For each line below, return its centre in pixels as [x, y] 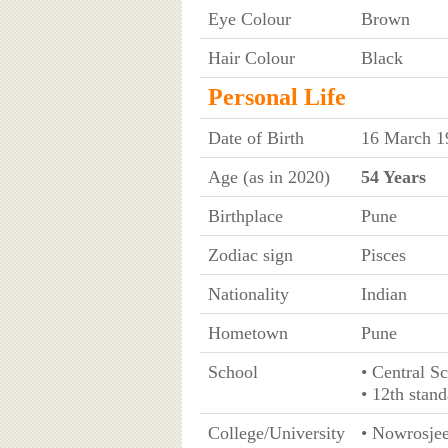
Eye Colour [249, 18]
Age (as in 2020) [268, 176]
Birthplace [245, 215]
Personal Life [276, 96]
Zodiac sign [250, 254]
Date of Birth [255, 137]
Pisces [383, 254]
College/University [276, 432]
